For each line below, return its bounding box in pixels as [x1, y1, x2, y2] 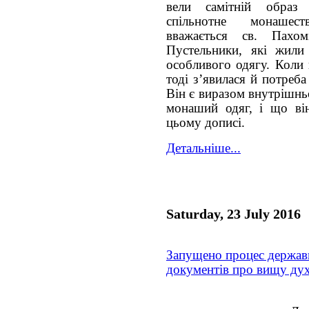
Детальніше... [166, 141, 241, 155]
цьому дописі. [166, 115, 245, 130]
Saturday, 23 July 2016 [166, 206, 301, 221]
